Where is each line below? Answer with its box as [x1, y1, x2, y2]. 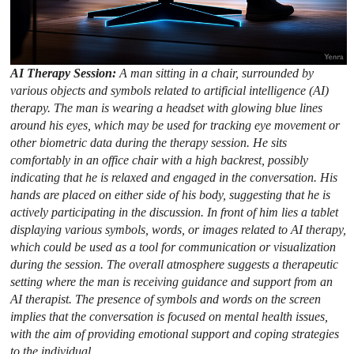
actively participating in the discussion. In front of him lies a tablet [10, 205, 339, 219]
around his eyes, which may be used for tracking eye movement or [10, 118, 341, 132]
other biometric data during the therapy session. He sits [10, 135, 288, 149]
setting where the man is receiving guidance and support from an [10, 274, 333, 288]
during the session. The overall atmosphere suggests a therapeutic [10, 257, 339, 271]
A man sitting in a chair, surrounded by [119, 66, 314, 80]
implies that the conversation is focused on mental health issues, [10, 309, 329, 323]
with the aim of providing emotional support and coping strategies [10, 326, 340, 341]
